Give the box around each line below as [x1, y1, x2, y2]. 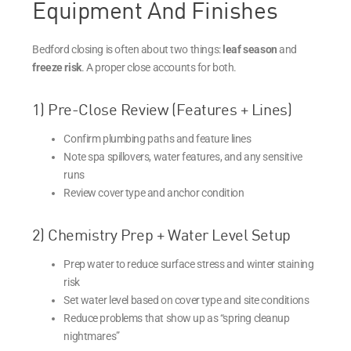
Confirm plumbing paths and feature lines [63, 132, 251, 145]
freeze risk [32, 60, 81, 74]
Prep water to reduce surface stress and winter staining [63, 257, 314, 270]
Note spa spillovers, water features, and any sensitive [63, 150, 302, 163]
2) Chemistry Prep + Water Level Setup [32, 224, 291, 244]
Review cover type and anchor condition [63, 186, 244, 199]
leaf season [223, 42, 277, 56]
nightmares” [63, 329, 120, 342]
